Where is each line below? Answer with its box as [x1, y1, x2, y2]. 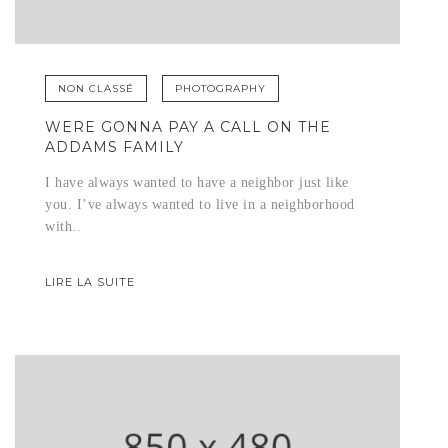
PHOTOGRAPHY [175, 82, 266, 96]
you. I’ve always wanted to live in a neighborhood [45, 197, 355, 213]
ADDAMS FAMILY [45, 138, 184, 157]
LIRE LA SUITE [45, 275, 135, 290]
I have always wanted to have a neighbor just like [45, 175, 349, 191]
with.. [45, 219, 81, 235]
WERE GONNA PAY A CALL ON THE [45, 118, 331, 137]
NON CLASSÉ [58, 82, 134, 96]
